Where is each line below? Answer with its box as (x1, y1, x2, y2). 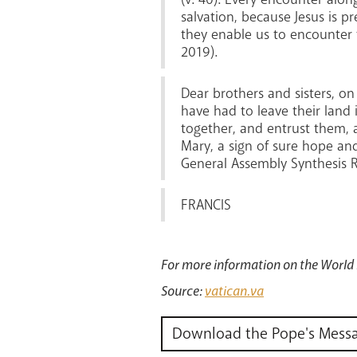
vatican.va (205, 282, 264, 300)
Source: (161, 282, 205, 300)
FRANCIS (181, 195, 231, 214)
